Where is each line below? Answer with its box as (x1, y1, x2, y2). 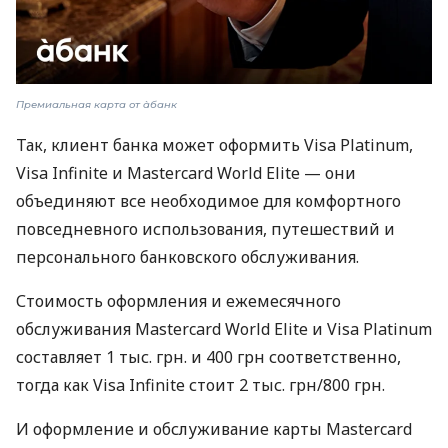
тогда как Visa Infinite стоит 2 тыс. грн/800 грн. (16, 374, 385, 397)
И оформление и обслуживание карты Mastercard (16, 418, 412, 441)
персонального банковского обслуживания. (16, 246, 359, 269)
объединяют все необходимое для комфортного (16, 190, 401, 213)
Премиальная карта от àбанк (16, 98, 177, 112)
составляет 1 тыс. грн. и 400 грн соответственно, (16, 346, 401, 369)
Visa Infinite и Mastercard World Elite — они (16, 162, 356, 185)
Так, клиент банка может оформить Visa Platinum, (16, 134, 413, 157)
